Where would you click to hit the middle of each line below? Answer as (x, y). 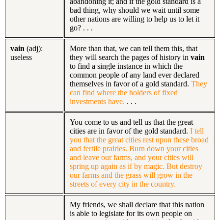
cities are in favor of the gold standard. (129, 131)
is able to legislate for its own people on (131, 213)
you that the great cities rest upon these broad (139, 139)
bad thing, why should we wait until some (135, 10)
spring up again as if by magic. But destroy (136, 166)
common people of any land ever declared (135, 75)
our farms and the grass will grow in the (131, 175)
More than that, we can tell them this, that (134, 48)
